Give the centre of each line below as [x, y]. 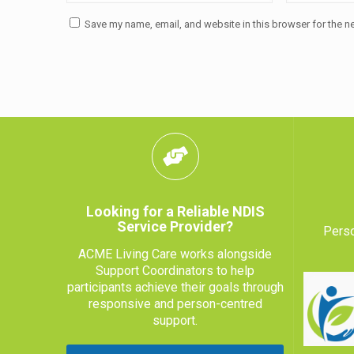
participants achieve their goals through [175, 287]
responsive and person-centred [175, 303]
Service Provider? [175, 226]
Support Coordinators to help [175, 270]
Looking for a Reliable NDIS [175, 211]
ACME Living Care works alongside [175, 254]
